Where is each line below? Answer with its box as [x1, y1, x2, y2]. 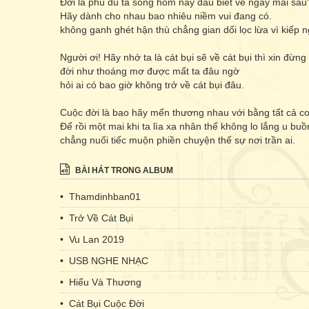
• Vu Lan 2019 [60, 234, 124, 245]
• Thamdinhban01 [60, 191, 141, 202]
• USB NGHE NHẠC [60, 255, 148, 266]
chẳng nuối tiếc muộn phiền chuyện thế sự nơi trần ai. [60, 134, 295, 146]
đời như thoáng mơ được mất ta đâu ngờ [60, 66, 239, 77]
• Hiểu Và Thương [60, 277, 141, 288]
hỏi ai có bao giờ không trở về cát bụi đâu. [60, 79, 244, 90]
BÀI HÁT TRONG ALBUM [73, 166, 173, 175]
